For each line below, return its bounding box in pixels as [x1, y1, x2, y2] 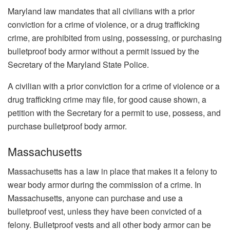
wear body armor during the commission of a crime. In [8, 179, 201, 191]
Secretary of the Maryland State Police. [8, 58, 149, 70]
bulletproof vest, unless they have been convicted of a [8, 205, 202, 218]
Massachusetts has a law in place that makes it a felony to [8, 165, 217, 178]
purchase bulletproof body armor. [8, 120, 127, 132]
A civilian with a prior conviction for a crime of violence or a [8, 80, 220, 92]
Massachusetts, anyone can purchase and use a [8, 192, 183, 204]
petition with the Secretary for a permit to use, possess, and [8, 106, 221, 119]
